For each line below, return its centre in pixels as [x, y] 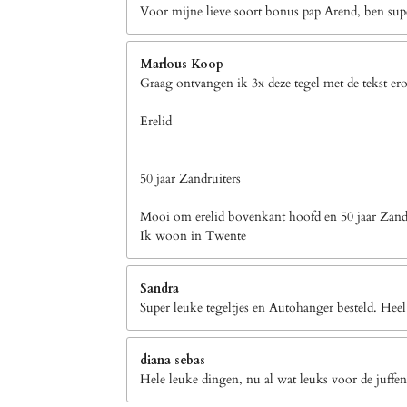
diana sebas [173, 361]
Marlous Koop [182, 65]
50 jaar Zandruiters [190, 179]
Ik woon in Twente [193, 236]
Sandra [159, 289]
